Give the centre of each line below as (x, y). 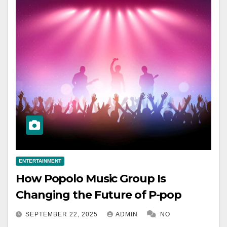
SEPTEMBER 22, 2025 (63, 215)
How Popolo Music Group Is (91, 179)
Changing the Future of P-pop (99, 195)
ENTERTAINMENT (40, 161)
